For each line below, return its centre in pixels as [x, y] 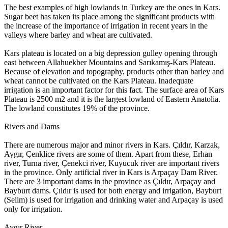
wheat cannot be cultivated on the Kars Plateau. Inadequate [99, 81]
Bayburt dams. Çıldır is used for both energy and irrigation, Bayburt [113, 191]
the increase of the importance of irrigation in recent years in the [106, 26]
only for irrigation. [33, 209]
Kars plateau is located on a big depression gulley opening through [111, 53]
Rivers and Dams [32, 126]
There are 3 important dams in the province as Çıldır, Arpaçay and [110, 181]
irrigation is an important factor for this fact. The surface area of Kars [114, 90]
